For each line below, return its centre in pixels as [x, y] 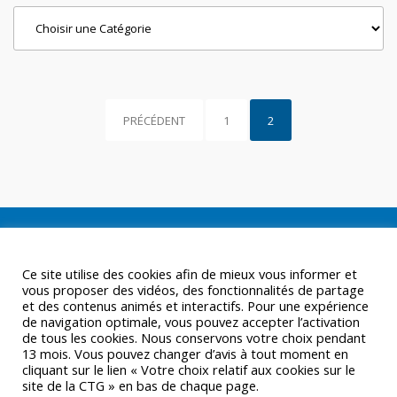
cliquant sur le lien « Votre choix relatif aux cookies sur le [189, 370]
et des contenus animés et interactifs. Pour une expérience [195, 306]
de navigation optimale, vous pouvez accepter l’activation [191, 322]
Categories [49, 17]
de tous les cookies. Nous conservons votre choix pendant [194, 338]
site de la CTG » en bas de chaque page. [140, 385]
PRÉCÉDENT [154, 121]
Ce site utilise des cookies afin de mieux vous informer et [190, 274]
